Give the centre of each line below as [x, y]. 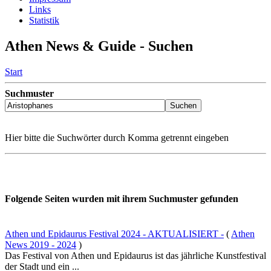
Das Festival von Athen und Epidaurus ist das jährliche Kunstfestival [135, 255]
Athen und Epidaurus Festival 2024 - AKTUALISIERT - [114, 233]
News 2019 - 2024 [41, 244]
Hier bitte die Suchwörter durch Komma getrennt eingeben [117, 138]
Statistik [44, 21]
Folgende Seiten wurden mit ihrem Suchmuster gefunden [122, 199]
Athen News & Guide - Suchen [99, 46]
